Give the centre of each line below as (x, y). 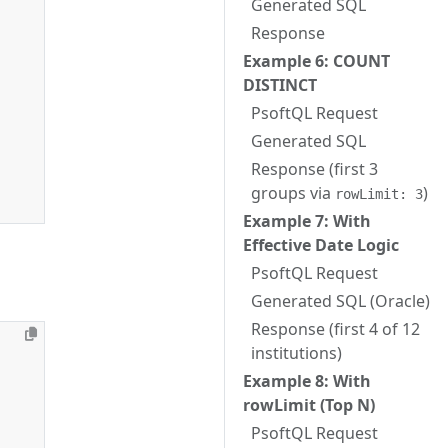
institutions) (296, 353)
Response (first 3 (314, 169)
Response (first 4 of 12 (335, 329)
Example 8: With (307, 381)
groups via (293, 193)
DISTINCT (280, 85)
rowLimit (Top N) (309, 405)
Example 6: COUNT (316, 61)
